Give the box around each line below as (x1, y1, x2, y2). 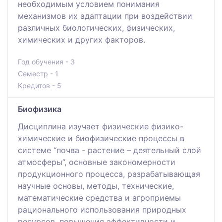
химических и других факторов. (18, 34, 145, 45)
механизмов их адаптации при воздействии (18, 10, 192, 21)
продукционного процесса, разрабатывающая (18, 168, 200, 179)
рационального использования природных (18, 204, 186, 215)
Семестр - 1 (18, 69, 58, 78)
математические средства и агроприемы (18, 192, 181, 203)
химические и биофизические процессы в (18, 133, 184, 143)
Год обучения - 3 (18, 57, 75, 66)
